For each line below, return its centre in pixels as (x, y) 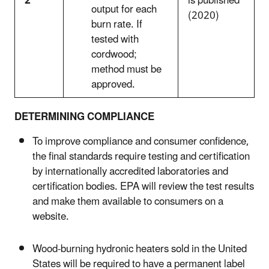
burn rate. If (117, 24)
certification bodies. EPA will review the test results (143, 186)
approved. (113, 84)
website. (51, 216)
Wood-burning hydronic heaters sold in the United (140, 249)
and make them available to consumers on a (128, 201)
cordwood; (114, 54)
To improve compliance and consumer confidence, (141, 141)
